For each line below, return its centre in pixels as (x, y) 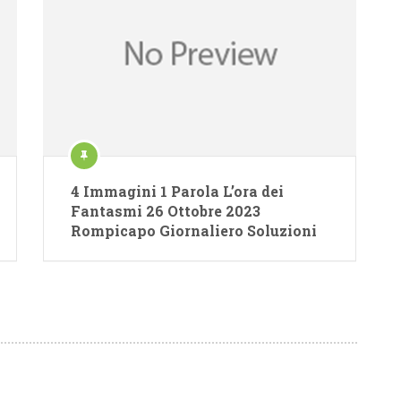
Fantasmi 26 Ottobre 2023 (166, 210)
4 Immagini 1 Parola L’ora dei (178, 191)
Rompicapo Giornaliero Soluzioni (194, 230)
